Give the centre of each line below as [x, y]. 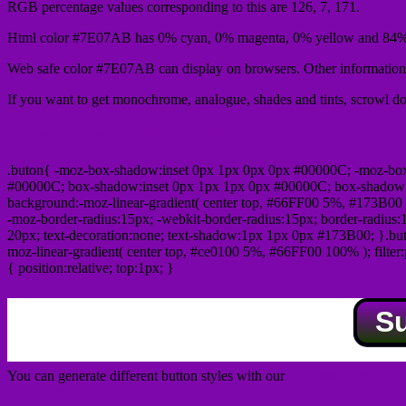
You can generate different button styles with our [148, 375]
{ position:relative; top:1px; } [91, 267]
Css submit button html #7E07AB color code [173, 135]
